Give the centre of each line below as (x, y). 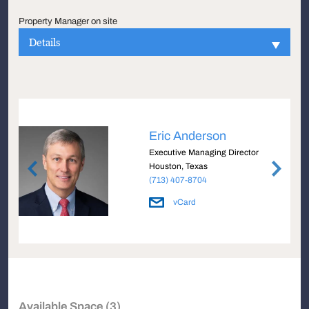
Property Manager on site (68, 21)
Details (44, 42)
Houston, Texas (179, 166)
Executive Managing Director (204, 152)
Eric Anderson (188, 136)
